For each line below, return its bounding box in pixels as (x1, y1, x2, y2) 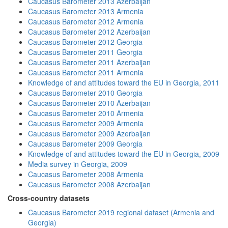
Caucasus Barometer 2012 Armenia (28, 16, 144, 26)
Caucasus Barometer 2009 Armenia (28, 118, 144, 128)
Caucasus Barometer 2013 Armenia (28, 6, 144, 16)
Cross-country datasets (8, 193, 90, 203)
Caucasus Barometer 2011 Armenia (28, 67, 144, 77)
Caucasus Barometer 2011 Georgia (28, 47, 142, 57)
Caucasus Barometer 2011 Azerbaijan (28, 57, 151, 67)
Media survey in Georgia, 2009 (28, 159, 127, 169)
